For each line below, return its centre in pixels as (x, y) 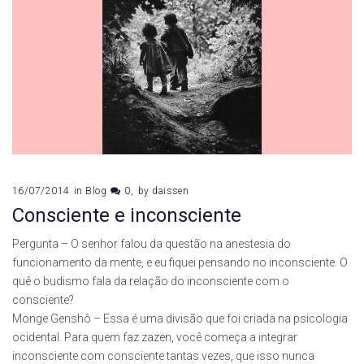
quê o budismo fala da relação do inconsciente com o (151, 282)
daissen (171, 191)
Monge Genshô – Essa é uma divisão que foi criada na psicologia (180, 319)
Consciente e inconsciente (127, 216)
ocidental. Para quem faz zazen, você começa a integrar (155, 338)
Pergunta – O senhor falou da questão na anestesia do (152, 244)
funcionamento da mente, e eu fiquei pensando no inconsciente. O (180, 263)
